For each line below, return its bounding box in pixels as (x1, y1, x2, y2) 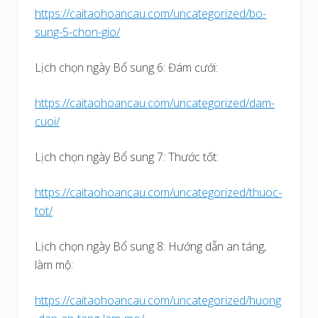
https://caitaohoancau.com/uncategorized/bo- (35, 6, 266, 22)
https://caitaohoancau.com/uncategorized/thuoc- (35, 185, 282, 201)
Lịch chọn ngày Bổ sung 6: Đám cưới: (35, 60, 218, 76)
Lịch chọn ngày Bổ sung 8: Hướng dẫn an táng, (35, 238, 266, 255)
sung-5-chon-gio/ (35, 24, 120, 40)
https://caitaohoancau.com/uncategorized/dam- (35, 95, 275, 111)
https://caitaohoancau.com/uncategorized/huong (35, 292, 281, 309)
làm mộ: (35, 257, 73, 273)
